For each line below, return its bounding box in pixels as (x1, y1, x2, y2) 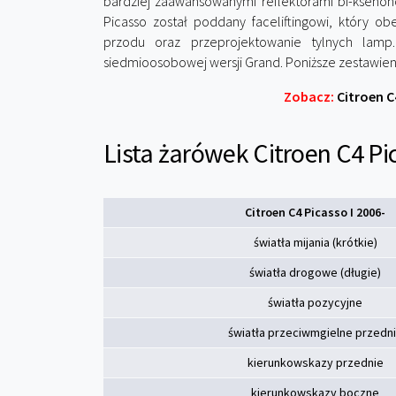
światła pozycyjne (268, 294, 362, 310)
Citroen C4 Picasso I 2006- (245, 204, 385, 220)
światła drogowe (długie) (249, 264, 381, 280)
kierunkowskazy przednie (247, 354, 384, 370)
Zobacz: (284, 88, 334, 105)
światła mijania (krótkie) (253, 234, 377, 250)
